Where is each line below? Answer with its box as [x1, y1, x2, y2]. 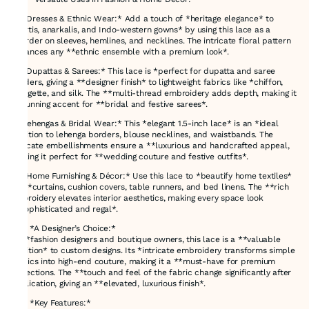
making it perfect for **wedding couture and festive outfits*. [11, 151, 253, 161]
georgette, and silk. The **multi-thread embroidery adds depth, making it [11, 88, 297, 98]
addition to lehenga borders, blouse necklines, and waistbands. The [11, 129, 274, 139]
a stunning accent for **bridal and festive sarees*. [11, 99, 213, 109]
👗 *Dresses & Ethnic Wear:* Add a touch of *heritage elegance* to [11, 13, 274, 23]
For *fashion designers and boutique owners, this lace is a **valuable [11, 234, 281, 244]
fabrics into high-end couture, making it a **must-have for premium [11, 256, 276, 266]
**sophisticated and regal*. [11, 203, 123, 214]
